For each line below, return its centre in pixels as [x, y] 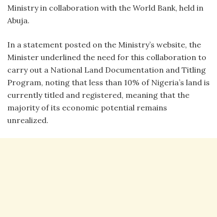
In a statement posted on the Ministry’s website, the [104, 45]
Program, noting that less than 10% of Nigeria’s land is [108, 83]
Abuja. [18, 21]
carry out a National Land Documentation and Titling [107, 70]
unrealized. [28, 120]
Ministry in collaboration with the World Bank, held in [105, 8]
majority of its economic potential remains [87, 108]
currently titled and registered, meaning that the [98, 95]
